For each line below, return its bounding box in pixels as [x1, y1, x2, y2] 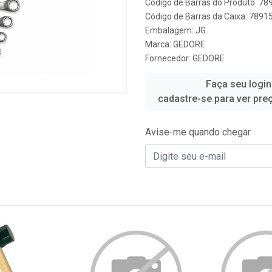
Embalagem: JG [145, 25, 206, 35]
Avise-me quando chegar [145, 126, 251, 138]
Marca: [145, 39, 173, 49]
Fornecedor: [145, 53, 192, 63]
